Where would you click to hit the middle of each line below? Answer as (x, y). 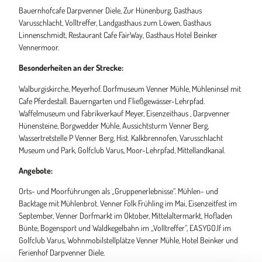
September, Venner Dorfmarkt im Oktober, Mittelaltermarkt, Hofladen (125, 215)
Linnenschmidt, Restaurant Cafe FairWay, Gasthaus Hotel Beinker (118, 35)
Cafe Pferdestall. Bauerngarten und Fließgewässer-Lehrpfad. (112, 100)
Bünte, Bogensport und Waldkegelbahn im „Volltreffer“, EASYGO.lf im (125, 227)
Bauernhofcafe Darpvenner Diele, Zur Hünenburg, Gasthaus (110, 10)
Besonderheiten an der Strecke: (71, 68)
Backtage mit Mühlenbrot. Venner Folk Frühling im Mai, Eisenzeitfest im (128, 203)
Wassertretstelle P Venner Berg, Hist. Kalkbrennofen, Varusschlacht (121, 137)
